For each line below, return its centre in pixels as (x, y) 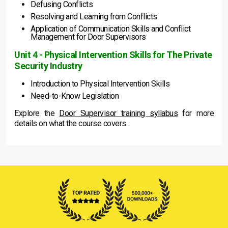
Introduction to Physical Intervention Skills (100, 84)
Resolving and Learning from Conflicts (94, 17)
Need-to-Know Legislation (75, 96)
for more (196, 113)
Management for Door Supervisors (88, 37)
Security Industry (48, 66)
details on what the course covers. (71, 124)
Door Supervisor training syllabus (119, 113)
